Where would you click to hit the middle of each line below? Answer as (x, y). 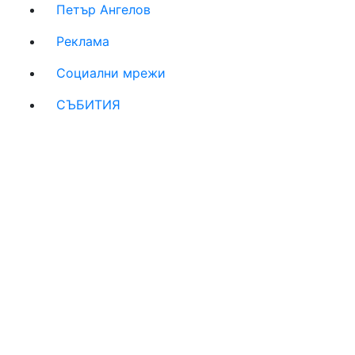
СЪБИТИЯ (88, 104)
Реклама (83, 41)
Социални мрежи (111, 73)
